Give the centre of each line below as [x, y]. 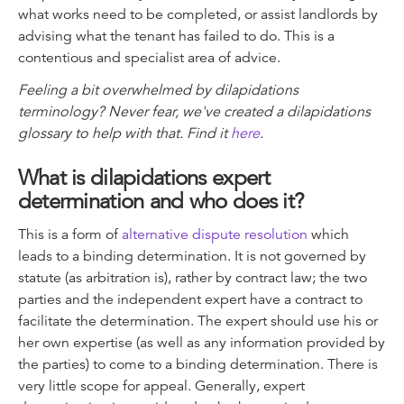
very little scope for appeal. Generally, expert [161, 386]
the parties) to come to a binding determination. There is [197, 364]
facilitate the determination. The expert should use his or [197, 321]
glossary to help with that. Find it [124, 133]
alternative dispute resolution [214, 234]
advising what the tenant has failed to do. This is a [176, 36]
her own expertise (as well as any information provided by [201, 342]
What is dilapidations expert [144, 177]
